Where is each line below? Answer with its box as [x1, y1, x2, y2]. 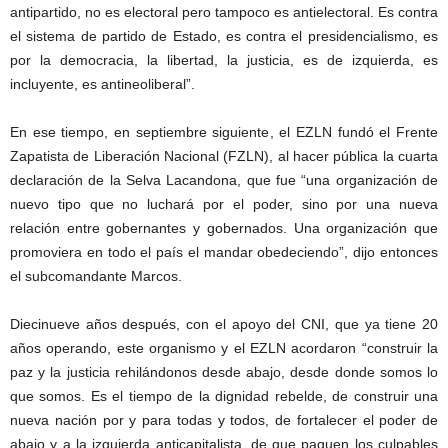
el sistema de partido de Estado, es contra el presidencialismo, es [10, 28, 438, 45]
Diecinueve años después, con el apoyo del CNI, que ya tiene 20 [10, 316, 438, 333]
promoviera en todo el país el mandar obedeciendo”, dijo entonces [10, 244, 438, 261]
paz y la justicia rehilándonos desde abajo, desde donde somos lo [10, 364, 438, 381]
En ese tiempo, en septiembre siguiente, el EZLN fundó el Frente [10, 124, 438, 141]
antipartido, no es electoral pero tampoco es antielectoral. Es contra [10, 4, 438, 21]
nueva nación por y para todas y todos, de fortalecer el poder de [10, 412, 438, 429]
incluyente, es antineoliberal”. [10, 76, 195, 93]
